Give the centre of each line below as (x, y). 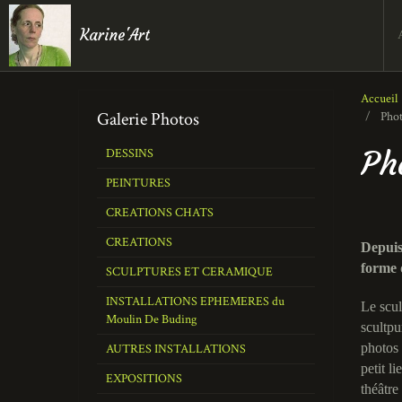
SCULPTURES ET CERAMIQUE (189, 272)
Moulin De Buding (151, 319)
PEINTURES (138, 183)
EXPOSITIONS (144, 379)
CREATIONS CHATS (160, 213)
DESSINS (130, 153)
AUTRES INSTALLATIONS (176, 349)
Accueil (379, 99)
